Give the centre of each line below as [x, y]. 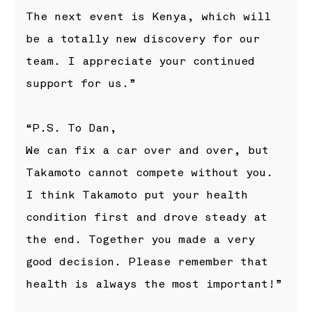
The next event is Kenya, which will [149, 17]
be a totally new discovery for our [143, 39]
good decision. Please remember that [147, 262]
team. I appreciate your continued [141, 62]
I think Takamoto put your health [137, 195]
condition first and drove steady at [147, 218]
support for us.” [81, 84]
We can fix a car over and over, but [148, 151]
